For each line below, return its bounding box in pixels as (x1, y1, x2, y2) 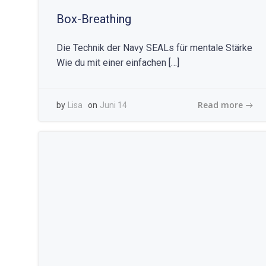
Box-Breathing (56, 12, 131, 26)
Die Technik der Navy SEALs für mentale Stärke (56, 42, 252, 53)
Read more (197, 99, 243, 110)
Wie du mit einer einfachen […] (56, 57, 179, 68)
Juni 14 (100, 100, 127, 110)
